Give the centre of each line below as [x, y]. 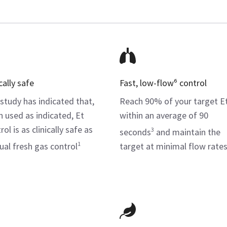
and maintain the [187, 132]
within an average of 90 [164, 116]
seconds [135, 132]
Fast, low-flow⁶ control [163, 83]
